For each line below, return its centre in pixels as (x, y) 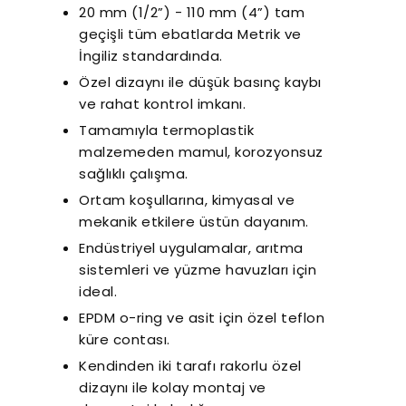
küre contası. (125, 339)
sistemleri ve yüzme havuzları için (198, 270)
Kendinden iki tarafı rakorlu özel (190, 366)
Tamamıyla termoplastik (166, 130)
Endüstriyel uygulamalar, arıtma (191, 248)
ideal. (98, 291)
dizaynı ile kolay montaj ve (173, 387)
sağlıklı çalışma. (134, 174)
